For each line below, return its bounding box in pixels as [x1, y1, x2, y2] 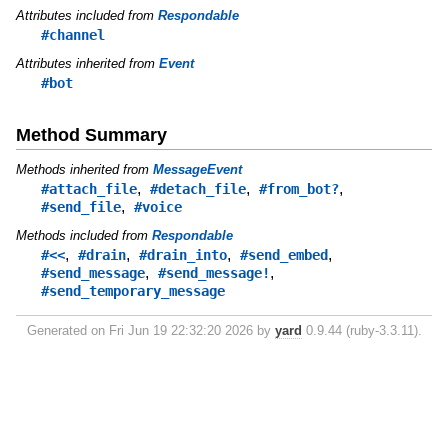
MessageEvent [152, 162, 242, 178]
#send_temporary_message [40, 283, 225, 300]
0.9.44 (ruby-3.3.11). [301, 323, 422, 339]
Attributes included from [15, 8, 158, 24]
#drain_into [138, 247, 227, 264]
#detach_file [149, 181, 246, 198]
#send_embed [239, 247, 328, 264]
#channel [40, 27, 105, 44]
